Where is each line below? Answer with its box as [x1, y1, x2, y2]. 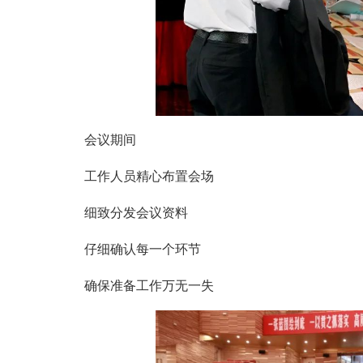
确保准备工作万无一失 [84, 278, 214, 293]
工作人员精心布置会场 [84, 169, 214, 183]
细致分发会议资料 [84, 205, 188, 220]
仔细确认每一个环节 [84, 241, 201, 256]
